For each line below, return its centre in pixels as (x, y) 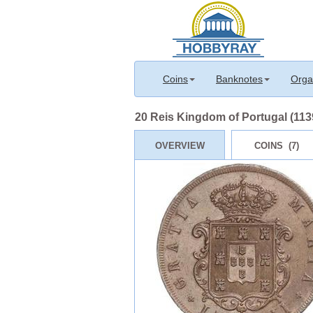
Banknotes (239, 79)
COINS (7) (277, 145)
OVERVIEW (180, 145)
